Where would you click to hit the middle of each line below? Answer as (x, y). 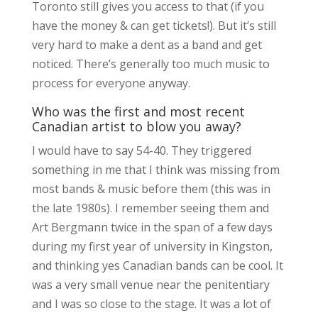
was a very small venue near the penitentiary (150, 284)
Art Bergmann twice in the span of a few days (152, 227)
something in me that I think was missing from (155, 169)
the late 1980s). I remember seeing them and (150, 208)
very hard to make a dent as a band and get (147, 44)
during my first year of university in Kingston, (152, 246)
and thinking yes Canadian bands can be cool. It (157, 265)
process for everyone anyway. (112, 83)
